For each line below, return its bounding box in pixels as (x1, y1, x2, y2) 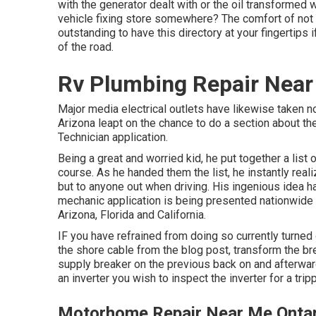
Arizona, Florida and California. (58, 208, 206, 221)
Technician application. (58, 130, 168, 144)
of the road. (58, 40, 114, 54)
